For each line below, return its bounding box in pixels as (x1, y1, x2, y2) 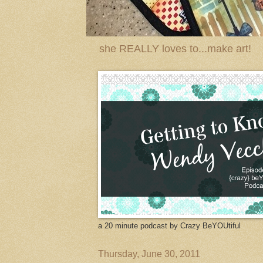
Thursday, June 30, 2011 (98, 249, 200, 259)
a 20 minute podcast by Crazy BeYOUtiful (98, 221, 241, 231)
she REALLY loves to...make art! (99, 43, 251, 55)
